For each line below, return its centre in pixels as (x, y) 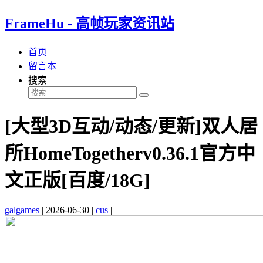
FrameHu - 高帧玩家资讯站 (90, 23)
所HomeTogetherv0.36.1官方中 (130, 154)
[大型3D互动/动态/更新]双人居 (131, 127)
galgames (22, 210)
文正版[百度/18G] (77, 181)
